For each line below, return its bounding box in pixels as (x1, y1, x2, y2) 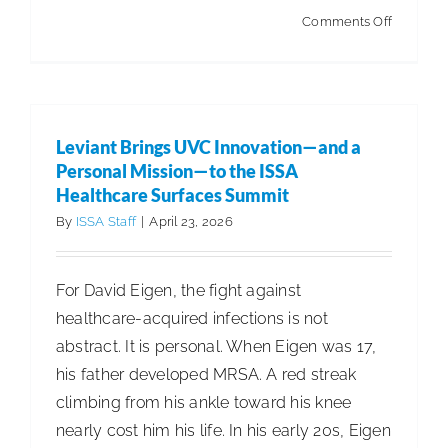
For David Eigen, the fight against (56, 280, 302, 300)
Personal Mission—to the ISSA (56, 159, 298, 182)
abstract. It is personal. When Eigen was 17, (56, 336, 377, 356)
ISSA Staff (75, 213, 137, 229)
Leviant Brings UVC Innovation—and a (56, 135, 361, 158)
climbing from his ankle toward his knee (56, 392, 352, 412)
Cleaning (391, 264, 445, 280)
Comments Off (302, 13, 392, 29)
